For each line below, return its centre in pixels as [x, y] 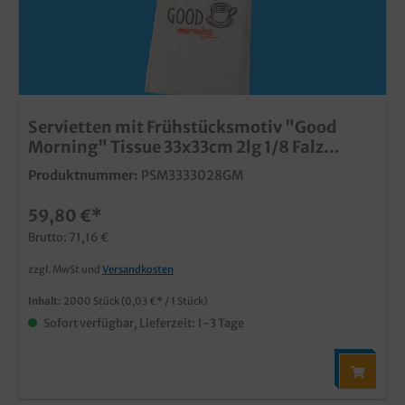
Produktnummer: [83, 175]
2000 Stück [92, 301]
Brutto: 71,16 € [68, 236]
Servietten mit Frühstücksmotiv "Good [183, 127]
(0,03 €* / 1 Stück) [164, 301]
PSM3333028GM [192, 175]
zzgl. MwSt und [65, 269]
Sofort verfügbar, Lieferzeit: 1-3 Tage [143, 322]
